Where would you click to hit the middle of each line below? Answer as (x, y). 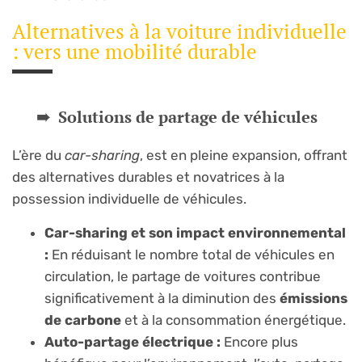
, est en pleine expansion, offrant (244, 156)
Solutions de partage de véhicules (188, 117)
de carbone (83, 320)
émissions (314, 298)
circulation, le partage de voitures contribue (183, 276)
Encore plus (259, 341)
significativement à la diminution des (162, 298)
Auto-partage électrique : (133, 341)
